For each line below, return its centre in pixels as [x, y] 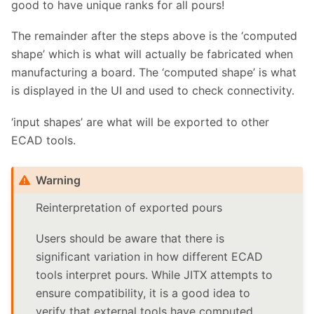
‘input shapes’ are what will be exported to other [140, 122]
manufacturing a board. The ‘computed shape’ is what [154, 73]
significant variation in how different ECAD [150, 257]
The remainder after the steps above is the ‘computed [154, 36]
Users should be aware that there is [130, 239]
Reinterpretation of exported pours [129, 207]
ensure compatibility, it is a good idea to [143, 293]
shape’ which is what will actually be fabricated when [152, 54]
